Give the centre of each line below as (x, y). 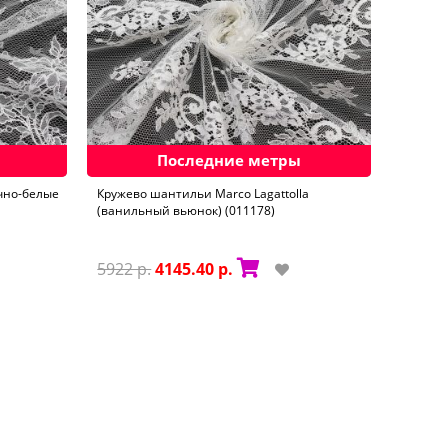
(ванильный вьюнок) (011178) (186, 210)
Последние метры (229, 159)
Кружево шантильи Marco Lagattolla (203, 193)
